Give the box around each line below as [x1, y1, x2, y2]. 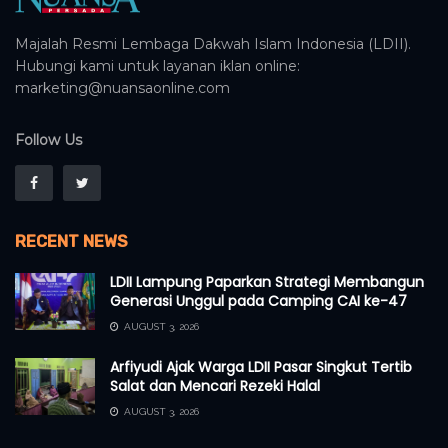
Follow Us [15, 131, 82, 150]
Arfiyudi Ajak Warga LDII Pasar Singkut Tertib [110, 357, 412, 378]
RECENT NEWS [15, 232, 128, 252]
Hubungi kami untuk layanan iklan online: [15, 57, 300, 76]
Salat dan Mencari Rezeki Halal [110, 376, 320, 397]
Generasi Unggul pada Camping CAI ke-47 [110, 291, 407, 312]
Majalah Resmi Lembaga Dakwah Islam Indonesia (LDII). [15, 35, 411, 54]
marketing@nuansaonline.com [15, 79, 230, 98]
